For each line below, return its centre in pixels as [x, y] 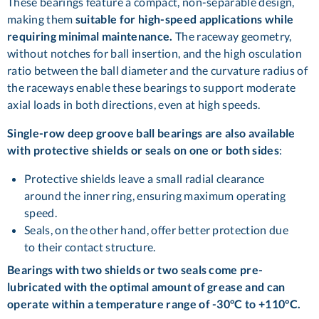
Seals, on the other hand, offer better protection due [156, 230]
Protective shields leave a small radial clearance [145, 179]
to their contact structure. [91, 247]
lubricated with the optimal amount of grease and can [146, 287]
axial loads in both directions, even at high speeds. [134, 105]
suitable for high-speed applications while [184, 19]
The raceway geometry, [232, 36]
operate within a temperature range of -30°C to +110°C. [154, 304]
